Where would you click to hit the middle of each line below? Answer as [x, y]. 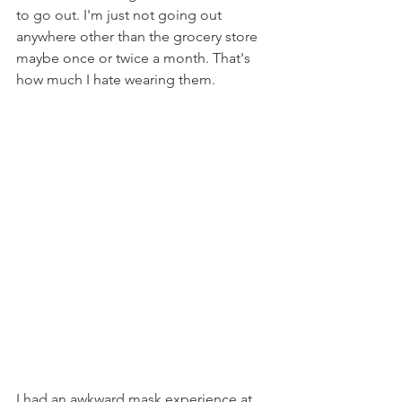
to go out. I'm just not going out [121, 15]
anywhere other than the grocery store [139, 36]
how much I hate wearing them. [116, 79]
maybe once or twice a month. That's [135, 58]
